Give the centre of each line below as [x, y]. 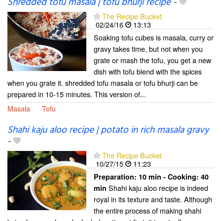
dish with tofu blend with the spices [148, 71]
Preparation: [116, 177]
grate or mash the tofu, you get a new [152, 60]
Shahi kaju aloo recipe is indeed [157, 188]
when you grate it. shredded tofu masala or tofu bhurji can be [103, 82]
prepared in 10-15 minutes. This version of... [77, 94]
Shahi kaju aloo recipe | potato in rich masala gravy [108, 130]
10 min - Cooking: [170, 177]
